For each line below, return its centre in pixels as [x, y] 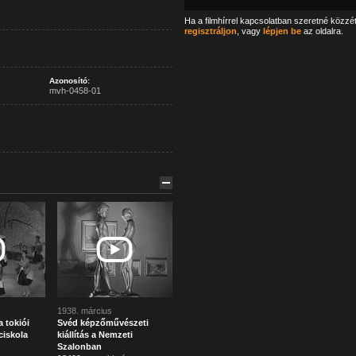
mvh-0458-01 [75, 91]
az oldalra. [322, 31]
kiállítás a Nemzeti [95, 335]
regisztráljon [210, 31]
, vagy [250, 31]
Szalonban [79, 346]
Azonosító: [69, 81]
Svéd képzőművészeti [103, 323]
